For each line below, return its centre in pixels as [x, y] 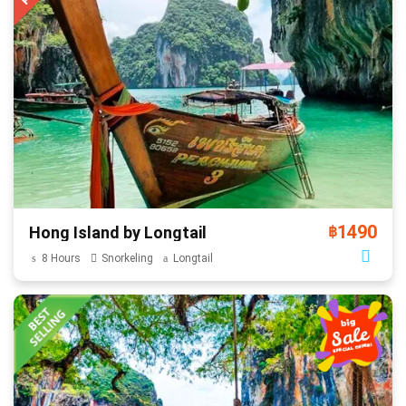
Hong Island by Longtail [118, 232]
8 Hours [61, 258]
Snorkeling [127, 258]
